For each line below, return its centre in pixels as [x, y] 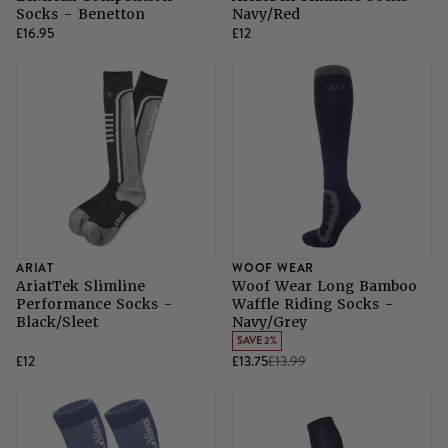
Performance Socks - [94, 304]
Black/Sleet [57, 322]
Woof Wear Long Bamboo [324, 286]
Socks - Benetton [80, 14]
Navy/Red [266, 14]
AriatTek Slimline [80, 286]
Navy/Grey [269, 322]
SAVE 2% [257, 341]
